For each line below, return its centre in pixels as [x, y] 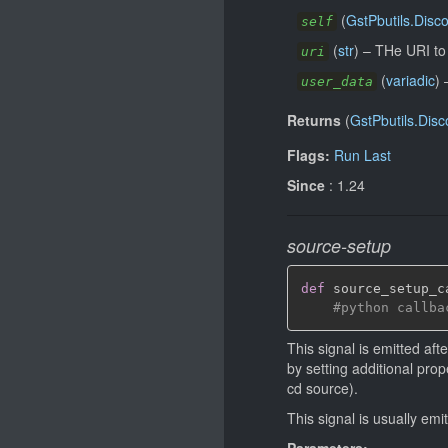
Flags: [308, 155]
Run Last [362, 155]
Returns [314, 120]
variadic [410, 80]
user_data [337, 81]
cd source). [322, 387]
